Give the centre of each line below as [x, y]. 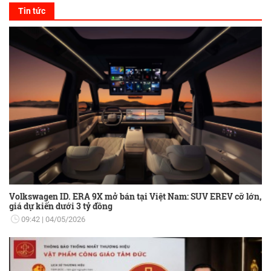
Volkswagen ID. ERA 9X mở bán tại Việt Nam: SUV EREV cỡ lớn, [135, 196]
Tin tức [32, 11]
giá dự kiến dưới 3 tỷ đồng [61, 206]
